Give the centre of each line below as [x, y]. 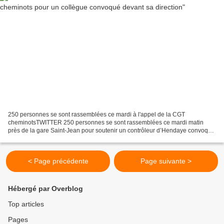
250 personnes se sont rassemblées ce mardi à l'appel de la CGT [96, 115]
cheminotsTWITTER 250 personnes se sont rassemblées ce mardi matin [106, 123]
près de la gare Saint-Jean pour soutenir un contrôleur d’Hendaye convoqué [111, 131]
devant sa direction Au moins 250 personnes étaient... [81, 139]
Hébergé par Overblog [45, 189]
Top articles [26, 204]
